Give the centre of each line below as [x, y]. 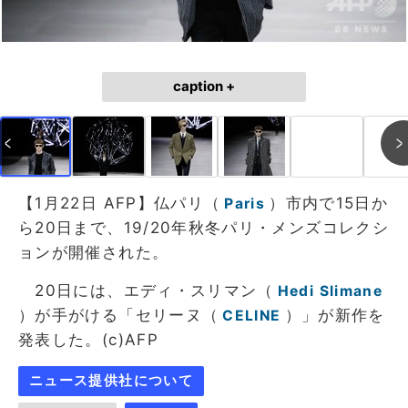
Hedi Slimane [330, 291]
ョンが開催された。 [94, 252]
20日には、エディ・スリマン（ [146, 290]
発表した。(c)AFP [88, 339]
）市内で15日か [329, 203]
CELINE [252, 315]
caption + [204, 86]
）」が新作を [335, 315]
